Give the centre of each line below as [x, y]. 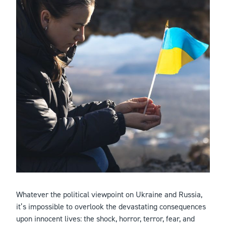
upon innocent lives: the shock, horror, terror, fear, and [105, 219]
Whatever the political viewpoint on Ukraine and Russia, [109, 195]
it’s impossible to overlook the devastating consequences [111, 207]
